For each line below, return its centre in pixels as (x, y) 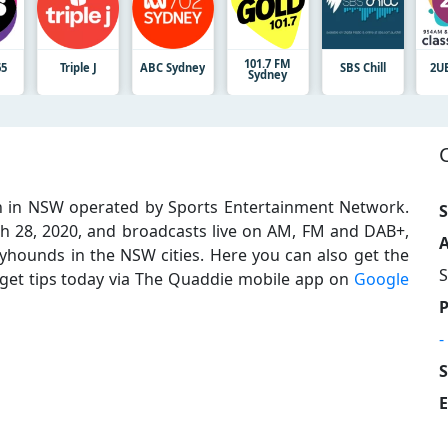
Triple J (78, 67)
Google (381, 278)
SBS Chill (362, 67)
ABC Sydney (173, 67)
